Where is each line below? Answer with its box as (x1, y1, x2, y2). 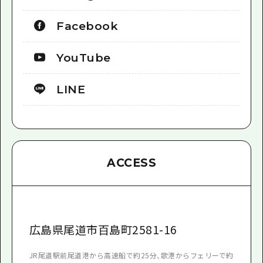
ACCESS (107, 156, 156, 170)
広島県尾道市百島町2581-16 (29, 221, 177, 237)
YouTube (56, 51, 111, 65)
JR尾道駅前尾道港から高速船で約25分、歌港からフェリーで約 (29, 249, 234, 260)
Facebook (56, 19, 119, 33)
